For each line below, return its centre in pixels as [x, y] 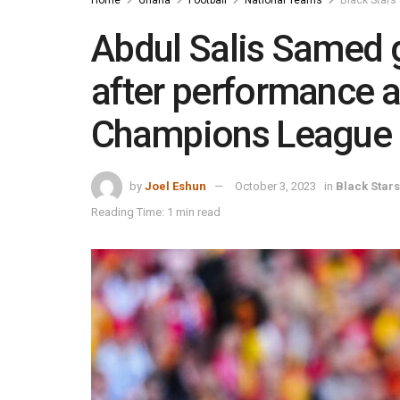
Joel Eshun [175, 186]
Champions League [242, 134]
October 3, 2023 [275, 186]
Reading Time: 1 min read [156, 212]
